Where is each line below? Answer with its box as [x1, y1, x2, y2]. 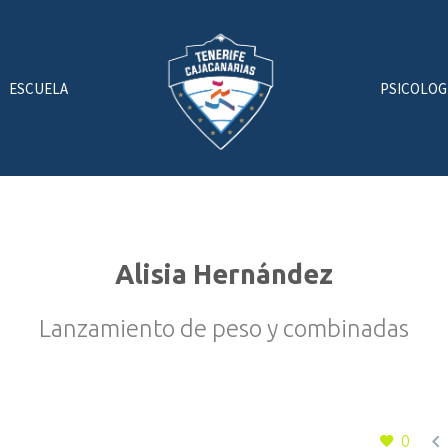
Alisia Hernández [115, 259, 333, 289]
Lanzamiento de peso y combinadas [39, 315, 409, 342]
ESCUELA [9, 78, 68, 98]
